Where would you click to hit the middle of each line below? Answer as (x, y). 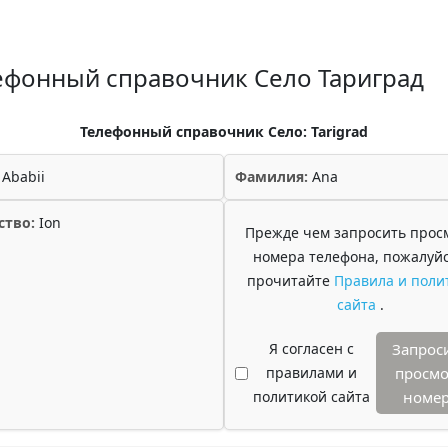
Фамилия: (271, 176)
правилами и (311, 372)
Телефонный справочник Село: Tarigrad (224, 131)
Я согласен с (311, 348)
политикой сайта (311, 396)
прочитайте (290, 280)
